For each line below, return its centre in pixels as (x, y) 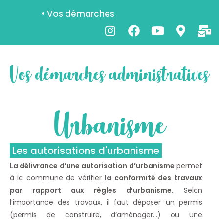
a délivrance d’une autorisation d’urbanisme (94, 166)
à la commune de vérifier (57, 178)
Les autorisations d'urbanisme (86, 151)
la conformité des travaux (153, 178)
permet (188, 166)
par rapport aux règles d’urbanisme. (92, 190)
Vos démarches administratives (109, 74)
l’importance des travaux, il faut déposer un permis (106, 203)
